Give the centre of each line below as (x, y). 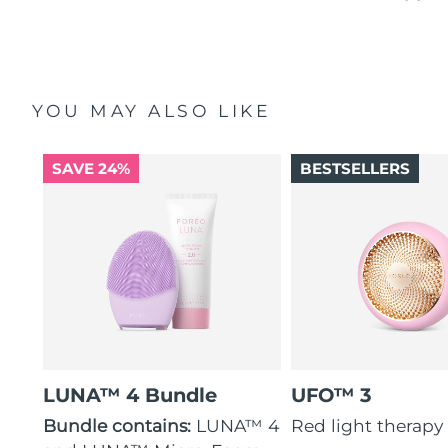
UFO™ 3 (332, 395)
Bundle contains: (120, 425)
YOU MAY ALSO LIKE (152, 111)
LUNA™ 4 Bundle (130, 395)
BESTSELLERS (354, 169)
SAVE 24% (90, 169)
